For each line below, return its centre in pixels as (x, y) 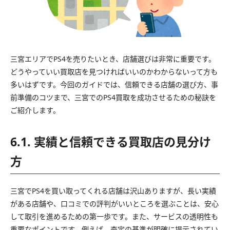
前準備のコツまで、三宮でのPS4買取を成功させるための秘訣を (113, 97)
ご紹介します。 (35, 110)
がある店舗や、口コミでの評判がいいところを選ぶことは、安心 (114, 203)
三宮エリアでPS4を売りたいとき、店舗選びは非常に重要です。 (113, 59)
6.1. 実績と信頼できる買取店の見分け (111, 141)
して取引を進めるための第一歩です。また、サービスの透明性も (114, 216)
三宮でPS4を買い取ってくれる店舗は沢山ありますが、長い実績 (113, 190)
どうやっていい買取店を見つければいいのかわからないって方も (114, 71)
